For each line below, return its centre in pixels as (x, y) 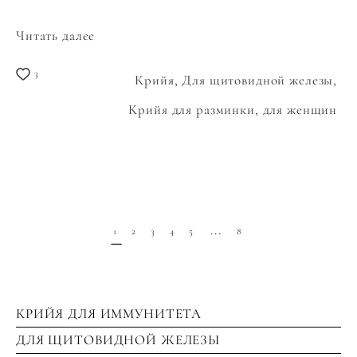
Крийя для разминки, (196, 109)
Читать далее (56, 35)
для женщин (302, 109)
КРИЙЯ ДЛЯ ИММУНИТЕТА (109, 313)
